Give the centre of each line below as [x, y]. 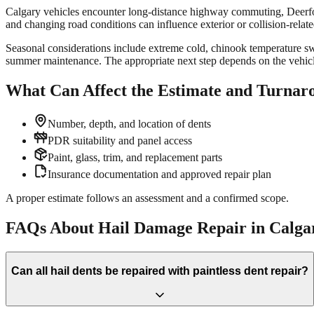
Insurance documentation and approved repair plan [159, 175]
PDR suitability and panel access [120, 141]
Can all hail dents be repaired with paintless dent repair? [160, 271]
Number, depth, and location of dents [129, 124]
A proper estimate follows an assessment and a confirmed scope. [147, 198]
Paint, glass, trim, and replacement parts [135, 158]
